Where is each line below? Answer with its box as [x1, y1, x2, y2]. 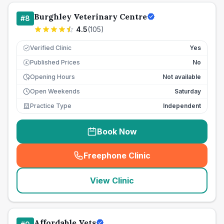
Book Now [97, 126, 137, 136]
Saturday [174, 87, 201, 95]
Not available [162, 73, 201, 80]
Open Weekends [30, 87, 80, 95]
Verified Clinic [30, 44, 71, 51]
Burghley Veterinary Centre [34, 11, 147, 21]
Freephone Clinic [83, 150, 150, 160]
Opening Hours [30, 73, 75, 80]
